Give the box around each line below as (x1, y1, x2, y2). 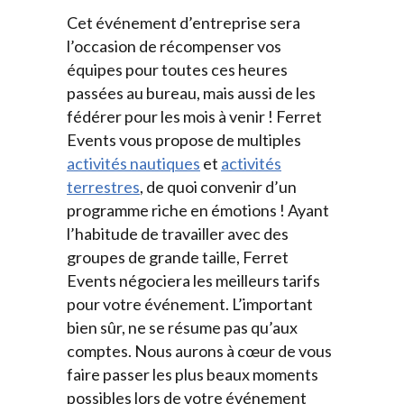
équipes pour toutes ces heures (67, 59, 288, 79)
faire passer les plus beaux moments (67, 363, 318, 384)
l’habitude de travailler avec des (67, 223, 289, 243)
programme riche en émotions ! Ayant (67, 199, 329, 220)
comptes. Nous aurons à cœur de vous (67, 340, 332, 361)
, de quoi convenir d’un (140, 176, 297, 197)
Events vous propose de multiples (67, 129, 301, 150)
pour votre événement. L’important (67, 293, 313, 314)
